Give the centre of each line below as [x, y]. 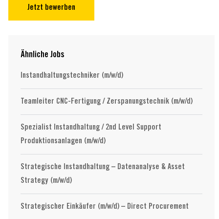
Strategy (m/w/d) [46, 181]
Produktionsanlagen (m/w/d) [63, 141]
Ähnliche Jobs [42, 55]
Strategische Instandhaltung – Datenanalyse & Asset [102, 167]
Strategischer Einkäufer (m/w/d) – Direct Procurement [104, 207]
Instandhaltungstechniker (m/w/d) [72, 76]
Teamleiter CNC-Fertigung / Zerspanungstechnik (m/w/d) [106, 101]
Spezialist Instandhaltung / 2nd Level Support [91, 127]
